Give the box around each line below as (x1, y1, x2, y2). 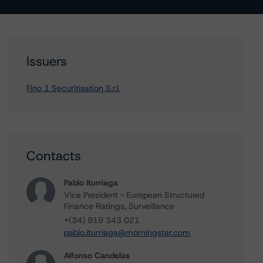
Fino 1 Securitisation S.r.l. (26, 83, 121, 93)
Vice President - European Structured (64, 190, 205, 200)
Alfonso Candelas (64, 250, 130, 261)
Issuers (26, 53, 68, 70)
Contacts (26, 147, 82, 164)
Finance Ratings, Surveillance (64, 201, 175, 211)
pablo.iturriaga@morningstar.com (64, 227, 191, 238)
